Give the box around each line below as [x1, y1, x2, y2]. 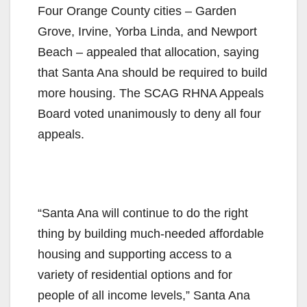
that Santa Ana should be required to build [38, 65, 267, 79]
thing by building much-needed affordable [38, 226, 264, 241]
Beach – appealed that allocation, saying [38, 45, 259, 59]
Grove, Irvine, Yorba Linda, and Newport [38, 24, 257, 38]
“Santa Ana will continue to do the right [38, 206, 248, 220]
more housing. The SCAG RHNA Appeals [38, 86, 264, 100]
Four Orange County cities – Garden [38, 3, 236, 18]
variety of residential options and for [38, 267, 232, 282]
